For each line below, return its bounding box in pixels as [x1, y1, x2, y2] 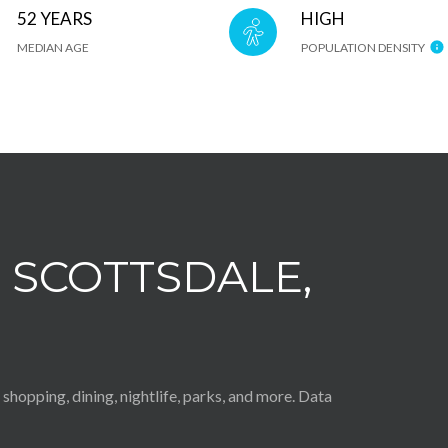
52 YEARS [17, 8, 92, 29]
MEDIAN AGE [17, 40, 89, 55]
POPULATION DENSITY [301, 40, 425, 55]
